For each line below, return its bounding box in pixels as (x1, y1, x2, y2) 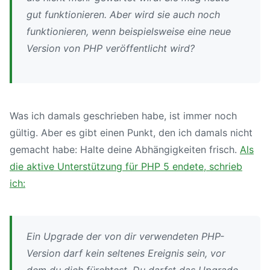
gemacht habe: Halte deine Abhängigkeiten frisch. (10, 143, 240, 155)
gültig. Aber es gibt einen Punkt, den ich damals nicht (10, 126, 253, 139)
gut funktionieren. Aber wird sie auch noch (27, 8, 220, 20)
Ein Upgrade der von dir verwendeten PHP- (27, 230, 224, 242)
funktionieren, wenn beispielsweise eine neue (27, 25, 231, 37)
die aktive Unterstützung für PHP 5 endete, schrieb (10, 160, 242, 172)
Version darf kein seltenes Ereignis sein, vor (27, 246, 225, 259)
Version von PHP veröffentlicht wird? (27, 42, 195, 54)
